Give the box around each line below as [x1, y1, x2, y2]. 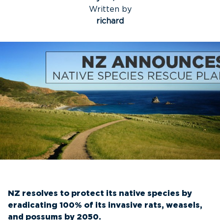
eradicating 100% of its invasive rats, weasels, [8, 201, 202, 209]
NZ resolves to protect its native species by [8, 190, 192, 197]
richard [96, 17, 124, 25]
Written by [88, 5, 132, 13]
